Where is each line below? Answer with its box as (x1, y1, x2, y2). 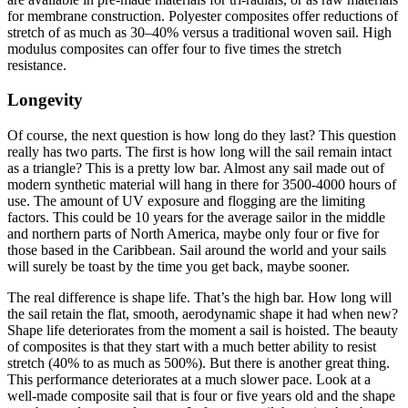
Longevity (7, 90, 83, 110)
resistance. (7, 56, 66, 73)
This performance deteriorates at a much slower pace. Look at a (7, 372, 371, 388)
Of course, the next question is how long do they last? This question (7, 127, 396, 144)
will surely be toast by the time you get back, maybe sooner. (7, 259, 350, 275)
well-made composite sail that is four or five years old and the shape (7, 388, 395, 404)
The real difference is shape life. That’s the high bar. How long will (7, 290, 392, 306)
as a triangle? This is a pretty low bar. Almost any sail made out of (7, 160, 384, 177)
